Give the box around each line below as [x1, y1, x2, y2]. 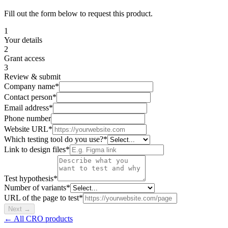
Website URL [4, 125, 48, 134]
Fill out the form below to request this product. [4, 9, 153, 18]
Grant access [4, 54, 45, 63]
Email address [4, 103, 49, 112]
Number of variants [4, 183, 66, 192]
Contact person [4, 93, 52, 102]
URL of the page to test [4, 193, 79, 203]
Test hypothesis [4, 174, 53, 183]
